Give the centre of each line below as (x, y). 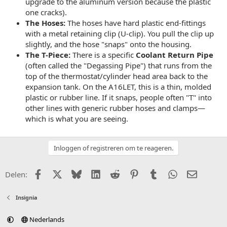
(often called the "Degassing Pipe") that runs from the (119, 65)
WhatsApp (196, 173)
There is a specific (103, 54)
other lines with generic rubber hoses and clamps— (115, 108)
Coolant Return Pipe (175, 54)
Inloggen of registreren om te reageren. (113, 148)
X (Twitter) (80, 173)
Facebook (59, 173)
